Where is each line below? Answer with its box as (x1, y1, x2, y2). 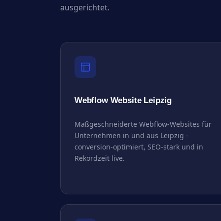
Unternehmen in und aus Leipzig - (74, 130, 188, 140)
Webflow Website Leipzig (74, 95, 172, 105)
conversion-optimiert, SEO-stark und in (74, 142, 203, 151)
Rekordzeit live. (74, 153, 125, 163)
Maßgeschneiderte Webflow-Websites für (74, 119, 212, 129)
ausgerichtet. (60, 1, 110, 13)
